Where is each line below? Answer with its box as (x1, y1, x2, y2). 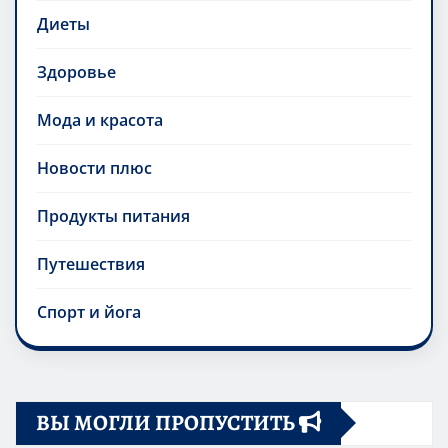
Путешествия (37, 252, 145, 275)
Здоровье (37, 60, 116, 83)
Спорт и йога (37, 300, 141, 323)
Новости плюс (37, 156, 152, 179)
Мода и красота (37, 108, 163, 131)
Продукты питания (37, 204, 190, 227)
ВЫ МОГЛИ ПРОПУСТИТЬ (36, 407, 299, 438)
